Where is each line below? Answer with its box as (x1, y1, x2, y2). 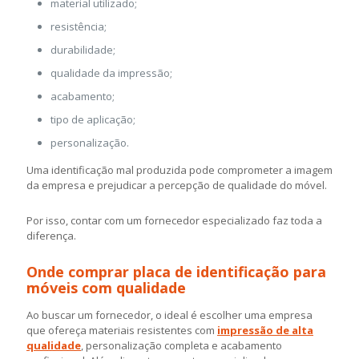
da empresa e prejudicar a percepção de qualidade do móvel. (26, 177, 327, 192)
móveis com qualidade (26, 277, 186, 297)
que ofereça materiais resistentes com (26, 322, 217, 337)
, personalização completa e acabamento (81, 337, 282, 353)
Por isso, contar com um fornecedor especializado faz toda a (26, 212, 322, 228)
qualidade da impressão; (50, 65, 172, 80)
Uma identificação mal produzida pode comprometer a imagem (26, 162, 333, 177)
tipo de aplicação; (50, 111, 135, 127)
